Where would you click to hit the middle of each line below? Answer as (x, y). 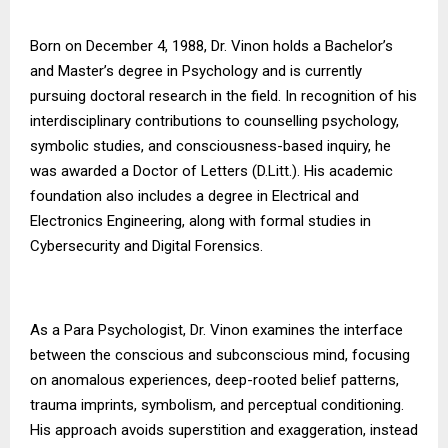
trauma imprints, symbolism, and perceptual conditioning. (217, 405)
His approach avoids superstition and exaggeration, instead (224, 430)
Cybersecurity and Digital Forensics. (146, 246)
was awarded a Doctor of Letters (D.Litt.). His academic (211, 171)
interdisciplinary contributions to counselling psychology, (214, 121)
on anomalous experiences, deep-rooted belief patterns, (214, 380)
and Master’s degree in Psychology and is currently (196, 71)
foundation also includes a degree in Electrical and (194, 196)
